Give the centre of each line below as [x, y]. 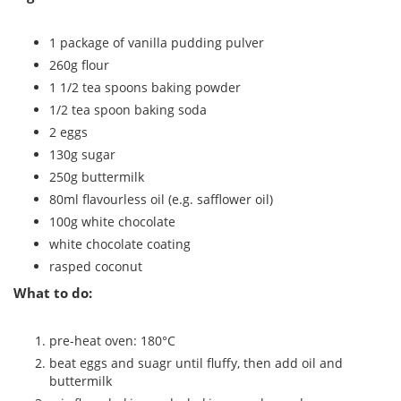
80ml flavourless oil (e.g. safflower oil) [161, 200]
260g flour [79, 65]
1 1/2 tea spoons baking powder [145, 88]
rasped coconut [96, 267]
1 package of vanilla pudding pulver [157, 43]
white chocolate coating [120, 244]
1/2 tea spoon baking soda [128, 110]
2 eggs [68, 132]
